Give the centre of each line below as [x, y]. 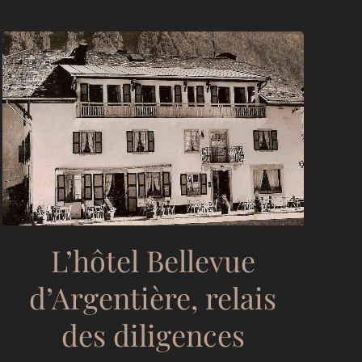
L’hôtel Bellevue [153, 260]
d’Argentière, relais [153, 297]
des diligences [153, 334]
